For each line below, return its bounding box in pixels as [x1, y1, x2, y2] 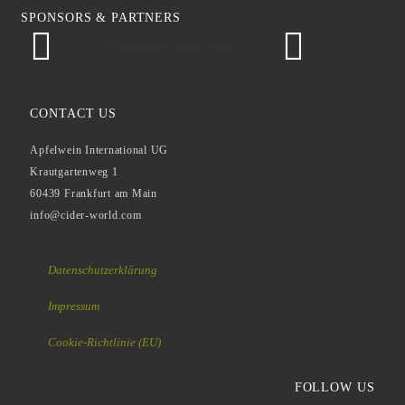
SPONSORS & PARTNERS [21, 10, 181, 24]
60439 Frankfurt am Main [30, 186, 157, 200]
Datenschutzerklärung [48, 262, 158, 277]
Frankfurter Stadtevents [99, 39, 235, 55]
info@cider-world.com [30, 208, 142, 221]
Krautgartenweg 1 [30, 165, 118, 178]
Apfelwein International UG [30, 143, 169, 156]
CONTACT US [30, 106, 118, 120]
